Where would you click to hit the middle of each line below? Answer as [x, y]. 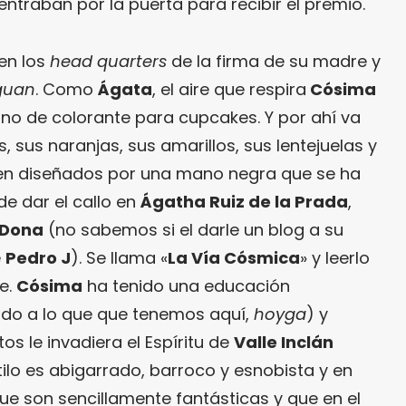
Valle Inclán [284, 343]
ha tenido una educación [186, 286]
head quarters [108, 62]
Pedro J [38, 258]
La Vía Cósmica [234, 258]
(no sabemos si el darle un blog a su [193, 230]
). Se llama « [119, 258]
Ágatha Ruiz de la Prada [244, 202]
